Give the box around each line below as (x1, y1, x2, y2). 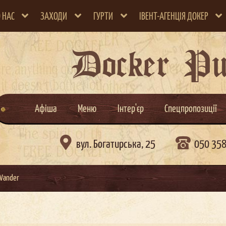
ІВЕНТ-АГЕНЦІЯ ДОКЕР (139, 12, 208, 22)
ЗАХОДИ (40, 12, 68, 22)
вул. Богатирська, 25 (76, 139, 155, 151)
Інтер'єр (117, 104, 144, 115)
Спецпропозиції (164, 104, 217, 115)
